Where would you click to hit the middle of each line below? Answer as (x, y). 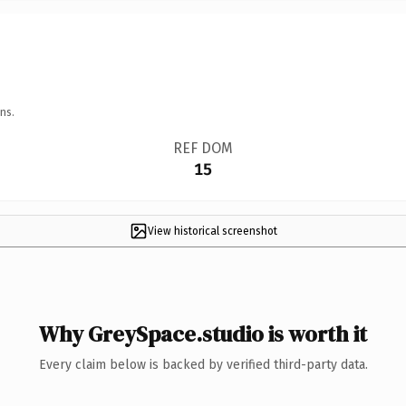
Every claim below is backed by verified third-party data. (203, 364)
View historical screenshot (212, 231)
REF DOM (203, 148)
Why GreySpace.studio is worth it (203, 333)
